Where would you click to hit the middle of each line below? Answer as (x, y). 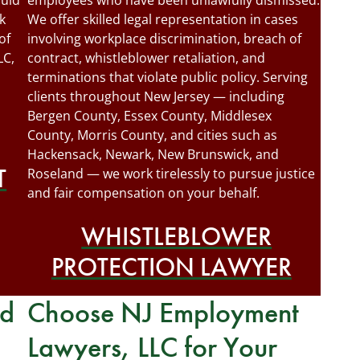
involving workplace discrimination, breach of (164, 39)
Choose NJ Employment (163, 313)
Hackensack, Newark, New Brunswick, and (153, 154)
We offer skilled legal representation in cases (163, 19)
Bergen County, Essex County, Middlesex (149, 116)
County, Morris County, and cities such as (152, 135)
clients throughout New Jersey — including (156, 96)
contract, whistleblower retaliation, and (146, 58)
